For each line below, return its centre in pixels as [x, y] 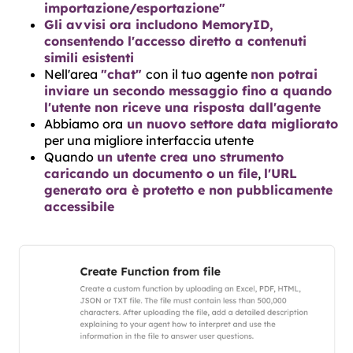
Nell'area [72, 74]
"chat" [123, 74]
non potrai [284, 74]
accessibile [79, 206]
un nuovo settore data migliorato [230, 124]
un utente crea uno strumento [190, 157]
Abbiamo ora [84, 124]
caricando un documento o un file [151, 173]
